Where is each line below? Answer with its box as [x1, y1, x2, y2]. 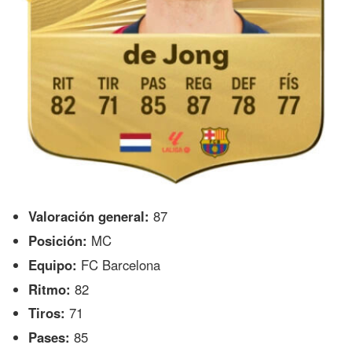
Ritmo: [28, 279, 71, 299]
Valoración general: [28, 206, 150, 225]
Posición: [28, 230, 88, 250]
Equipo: [28, 255, 78, 274]
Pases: [28, 328, 71, 347]
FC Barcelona [77, 255, 161, 274]
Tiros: [28, 303, 66, 323]
